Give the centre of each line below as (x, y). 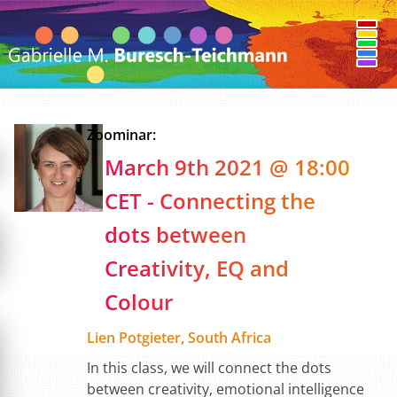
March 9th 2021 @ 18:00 (227, 167)
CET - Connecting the (210, 201)
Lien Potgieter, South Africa (179, 338)
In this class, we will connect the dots (209, 368)
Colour (138, 302)
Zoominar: (121, 135)
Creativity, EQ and (196, 268)
